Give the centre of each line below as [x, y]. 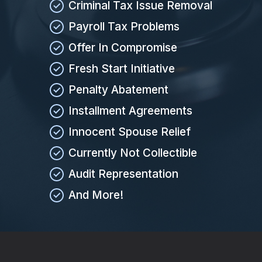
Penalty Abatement [118, 89]
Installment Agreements [130, 111]
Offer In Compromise [123, 47]
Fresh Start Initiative [122, 68]
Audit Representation [123, 174]
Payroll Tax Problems [124, 26]
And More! [96, 195]
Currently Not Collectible [133, 153]
